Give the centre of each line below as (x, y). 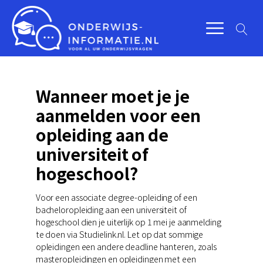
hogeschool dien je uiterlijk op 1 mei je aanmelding (128, 221)
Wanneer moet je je (112, 95)
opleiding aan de (102, 134)
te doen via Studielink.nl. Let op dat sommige (119, 234)
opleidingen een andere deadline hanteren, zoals (126, 246)
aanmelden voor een (118, 114)
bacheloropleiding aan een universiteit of (111, 209)
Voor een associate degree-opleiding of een (116, 197)
